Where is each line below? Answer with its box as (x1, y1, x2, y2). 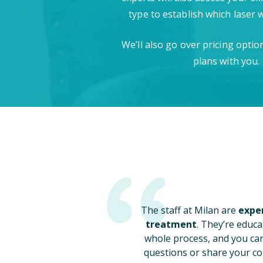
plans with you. (193, 55, 260, 68)
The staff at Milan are (141, 203, 238, 217)
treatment (145, 217, 197, 231)
